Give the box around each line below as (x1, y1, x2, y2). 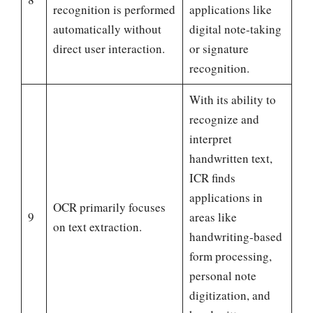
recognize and (189, 111, 259, 128)
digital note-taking (189, 21, 282, 38)
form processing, (189, 248, 272, 265)
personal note (189, 268, 256, 284)
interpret (189, 131, 232, 147)
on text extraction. (52, 219, 142, 235)
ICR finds (189, 170, 235, 187)
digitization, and (189, 287, 270, 304)
